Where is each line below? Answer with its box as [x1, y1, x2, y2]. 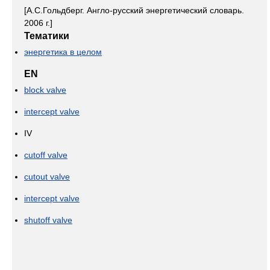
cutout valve [24, 172, 70, 181]
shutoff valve [24, 215, 72, 225]
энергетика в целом [24, 47, 102, 57]
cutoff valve [24, 150, 67, 160]
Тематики [24, 31, 69, 41]
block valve [24, 85, 66, 95]
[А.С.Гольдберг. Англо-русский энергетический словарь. [24, 5, 244, 15]
